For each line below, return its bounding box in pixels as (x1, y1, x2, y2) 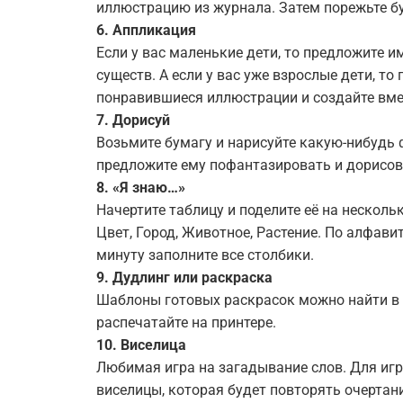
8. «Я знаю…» (96, 179, 185, 196)
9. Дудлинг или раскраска (96, 269, 273, 286)
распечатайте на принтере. (96, 314, 276, 331)
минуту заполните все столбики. (96, 246, 314, 264)
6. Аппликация (96, 22, 196, 39)
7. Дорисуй (96, 112, 170, 129)
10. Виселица (96, 336, 186, 354)
